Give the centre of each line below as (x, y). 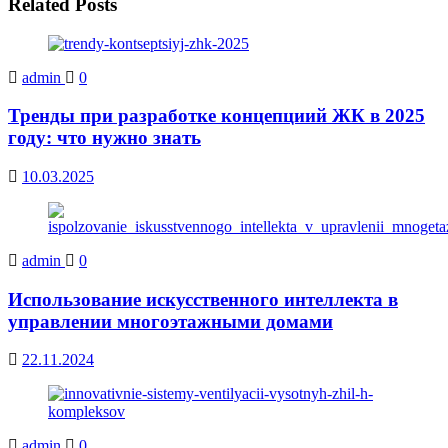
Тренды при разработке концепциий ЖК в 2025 (216, 116)
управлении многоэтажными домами (170, 321)
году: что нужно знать (104, 138)
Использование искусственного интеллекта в (203, 299)
